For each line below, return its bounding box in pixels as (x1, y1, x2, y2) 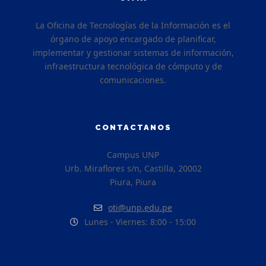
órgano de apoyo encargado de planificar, (50, 33, 216, 45)
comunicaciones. (100, 74, 166, 85)
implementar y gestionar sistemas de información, (32, 47, 234, 58)
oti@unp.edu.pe (108, 202, 172, 213)
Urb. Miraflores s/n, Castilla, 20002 (64, 163, 202, 174)
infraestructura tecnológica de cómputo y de (44, 61, 222, 72)
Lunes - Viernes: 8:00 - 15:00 (84, 216, 196, 227)
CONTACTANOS (94, 123, 172, 132)
